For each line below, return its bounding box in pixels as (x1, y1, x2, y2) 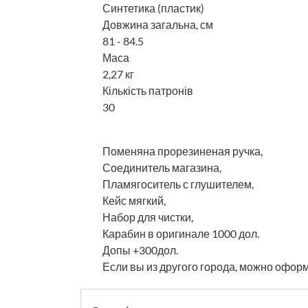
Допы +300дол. (102, 243, 178, 257)
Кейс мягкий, (102, 194, 166, 208)
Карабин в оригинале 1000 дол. (102, 227, 259, 241)
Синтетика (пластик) (102, 1, 204, 15)
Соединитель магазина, (102, 161, 221, 175)
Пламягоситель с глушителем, (102, 177, 254, 191)
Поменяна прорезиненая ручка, (102, 144, 263, 158)
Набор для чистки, (102, 210, 193, 224)
